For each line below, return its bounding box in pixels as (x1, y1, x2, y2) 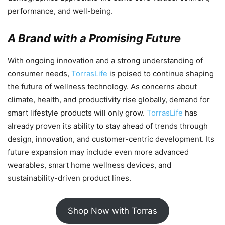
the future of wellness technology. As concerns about (8, 81, 197, 91)
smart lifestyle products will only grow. (8, 107, 147, 118)
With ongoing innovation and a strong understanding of (8, 55, 203, 65)
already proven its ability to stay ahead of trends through (8, 121, 208, 131)
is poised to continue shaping (107, 68, 214, 78)
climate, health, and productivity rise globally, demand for (8, 94, 210, 104)
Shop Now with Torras (68, 205, 157, 216)
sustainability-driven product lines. (8, 173, 131, 183)
